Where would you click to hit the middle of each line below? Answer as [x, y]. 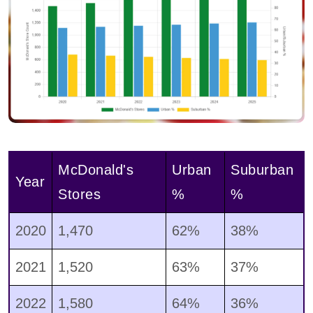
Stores [79, 195]
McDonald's [96, 170]
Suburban [262, 170]
